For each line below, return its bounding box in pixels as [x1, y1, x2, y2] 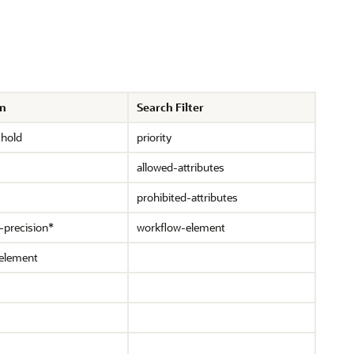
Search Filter [137, 100, 204, 115]
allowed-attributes [137, 160, 224, 175]
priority [137, 130, 171, 145]
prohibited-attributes [137, 190, 238, 205]
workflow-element [137, 220, 225, 235]
